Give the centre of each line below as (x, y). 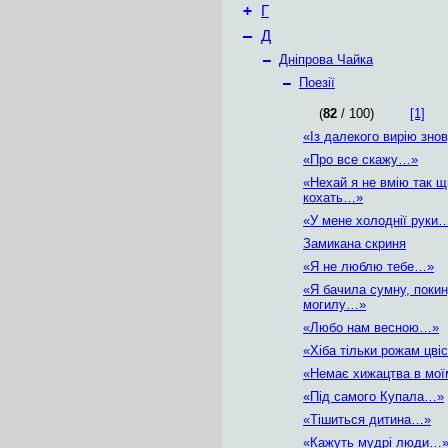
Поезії (317, 82)
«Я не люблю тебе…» (368, 266)
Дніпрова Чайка (326, 59)
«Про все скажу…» (360, 159)
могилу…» (334, 304)
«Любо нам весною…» (371, 327)
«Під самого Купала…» (373, 396)
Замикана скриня (354, 243)
